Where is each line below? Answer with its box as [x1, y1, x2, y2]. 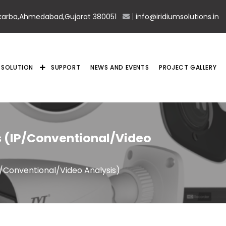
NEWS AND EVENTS [90, 63, 149, 72]
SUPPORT [51, 63, 81, 72]
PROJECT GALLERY [159, 63, 217, 72]
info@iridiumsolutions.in [136, 11, 219, 22]
